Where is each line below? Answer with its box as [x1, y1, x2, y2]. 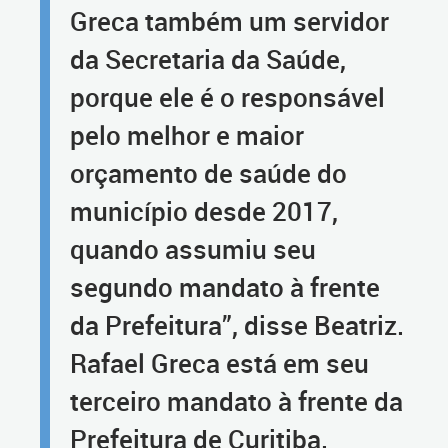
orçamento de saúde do [70, 156, 347, 191]
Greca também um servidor [70, 4, 389, 39]
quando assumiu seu [70, 232, 316, 267]
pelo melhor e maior [70, 118, 304, 153]
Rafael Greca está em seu [70, 346, 369, 381]
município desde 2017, [70, 194, 338, 229]
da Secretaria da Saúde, [70, 42, 346, 77]
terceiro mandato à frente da [70, 384, 403, 419]
